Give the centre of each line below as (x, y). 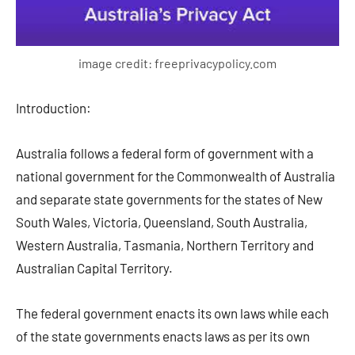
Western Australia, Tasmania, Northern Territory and (165, 245)
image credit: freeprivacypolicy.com (177, 63)
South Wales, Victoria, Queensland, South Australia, (162, 222)
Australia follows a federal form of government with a (165, 153)
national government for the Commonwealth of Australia (176, 176)
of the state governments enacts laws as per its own (163, 336)
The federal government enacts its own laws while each (172, 313)
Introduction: (53, 108)
